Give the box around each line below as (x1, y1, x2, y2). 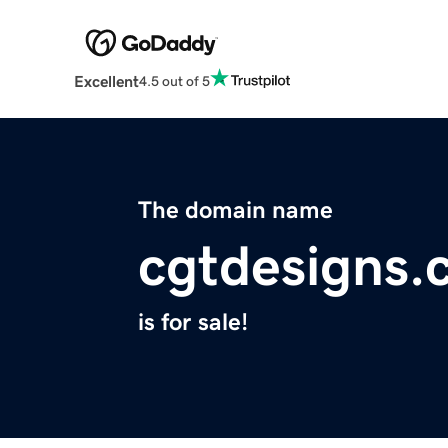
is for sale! (138, 310, 248, 335)
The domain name (138, 198, 333, 223)
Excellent (73, 73, 139, 90)
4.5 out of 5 (138, 73, 210, 88)
